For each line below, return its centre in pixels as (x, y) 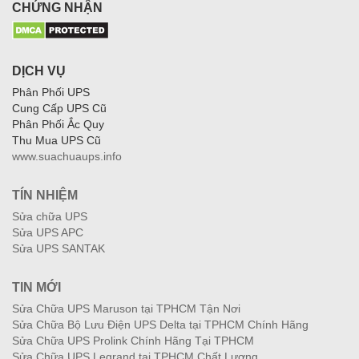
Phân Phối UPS (51, 92)
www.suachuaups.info (67, 156)
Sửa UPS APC (48, 232)
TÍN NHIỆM (45, 195)
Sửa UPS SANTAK (58, 248)
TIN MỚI (36, 287)
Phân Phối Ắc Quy (58, 124)
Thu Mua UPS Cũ (56, 140)
